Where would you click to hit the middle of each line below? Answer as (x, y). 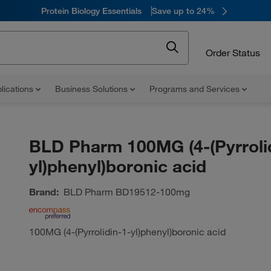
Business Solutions (93, 89)
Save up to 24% (183, 11)
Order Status (233, 52)
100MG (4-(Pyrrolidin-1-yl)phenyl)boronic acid (127, 232)
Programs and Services (196, 89)
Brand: (44, 192)
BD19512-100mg (151, 192)
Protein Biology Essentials (91, 11)
